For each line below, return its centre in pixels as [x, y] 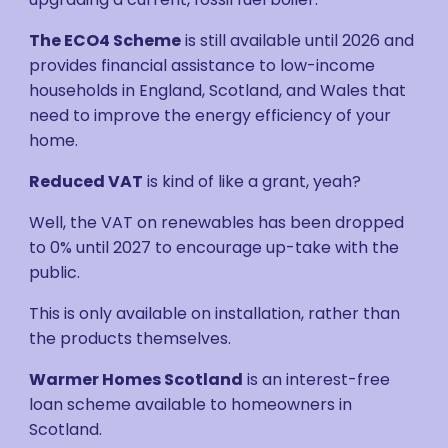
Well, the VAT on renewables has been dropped [217, 222]
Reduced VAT [86, 181]
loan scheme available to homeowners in [191, 404]
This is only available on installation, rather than [215, 313]
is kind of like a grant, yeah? [252, 181]
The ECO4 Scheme [105, 40]
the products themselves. [130, 338]
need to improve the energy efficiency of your [210, 115]
